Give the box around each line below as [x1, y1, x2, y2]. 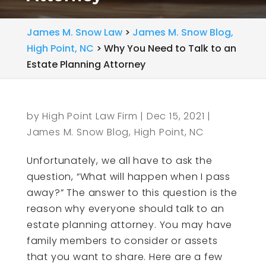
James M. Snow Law [26, 26, 122, 39]
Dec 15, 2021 [146, 109, 205, 123]
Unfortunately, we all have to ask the [26, 154, 213, 167]
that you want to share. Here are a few [26, 250, 223, 264]
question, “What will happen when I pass [26, 170, 230, 183]
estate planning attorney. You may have [26, 218, 233, 232]
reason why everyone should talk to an [26, 202, 224, 216]
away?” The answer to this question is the [26, 186, 237, 199]
